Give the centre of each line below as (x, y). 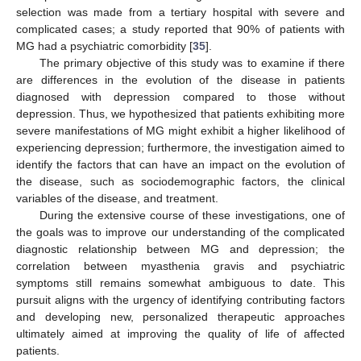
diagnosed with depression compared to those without (180, 96)
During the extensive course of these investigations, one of (192, 215)
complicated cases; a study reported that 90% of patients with (180, 29)
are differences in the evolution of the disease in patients (180, 79)
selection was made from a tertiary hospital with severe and (180, 12)
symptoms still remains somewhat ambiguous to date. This (180, 282)
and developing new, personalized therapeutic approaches (180, 316)
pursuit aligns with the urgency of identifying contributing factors (180, 299)
